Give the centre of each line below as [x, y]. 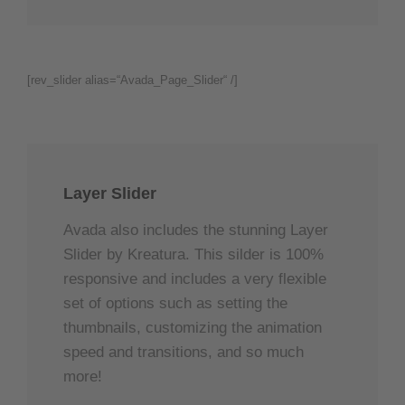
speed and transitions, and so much [184, 352]
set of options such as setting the [175, 303]
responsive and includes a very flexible [195, 278]
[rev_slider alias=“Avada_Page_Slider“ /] [132, 80]
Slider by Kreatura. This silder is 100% [193, 254]
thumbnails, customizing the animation [193, 327]
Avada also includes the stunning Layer [196, 230]
